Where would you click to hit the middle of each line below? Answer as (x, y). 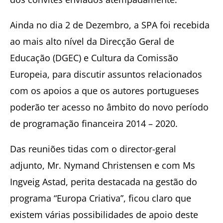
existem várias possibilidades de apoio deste (104, 214)
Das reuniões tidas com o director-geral (93, 149)
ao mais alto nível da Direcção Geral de (92, 41)
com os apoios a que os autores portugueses (105, 90)
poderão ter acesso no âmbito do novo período (109, 107)
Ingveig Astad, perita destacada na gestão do (104, 181)
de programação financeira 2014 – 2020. (94, 123)
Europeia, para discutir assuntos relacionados (106, 74)
